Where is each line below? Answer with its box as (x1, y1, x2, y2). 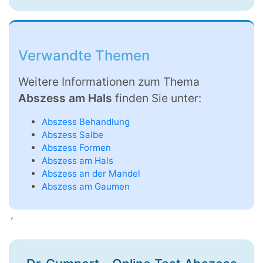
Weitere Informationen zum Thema (18, 75, 200, 89)
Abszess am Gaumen (42, 181, 130, 193)
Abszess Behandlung (42, 116, 130, 128)
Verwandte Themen (18, 47, 150, 65)
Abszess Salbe (42, 129, 103, 141)
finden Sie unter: (115, 91, 201, 106)
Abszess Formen (42, 142, 111, 154)
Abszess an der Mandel (42, 168, 140, 180)
